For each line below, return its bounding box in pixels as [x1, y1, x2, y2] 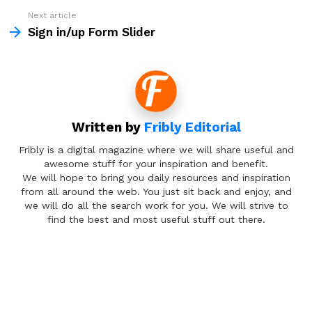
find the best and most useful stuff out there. [47, 213, 265, 225]
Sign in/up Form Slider [28, 25, 155, 40]
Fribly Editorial [143, 119, 241, 136]
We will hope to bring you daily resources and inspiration [22, 171, 290, 183]
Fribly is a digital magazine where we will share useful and [18, 143, 294, 155]
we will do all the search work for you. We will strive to [24, 199, 288, 211]
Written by [71, 119, 144, 136]
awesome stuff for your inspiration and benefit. [44, 157, 268, 169]
